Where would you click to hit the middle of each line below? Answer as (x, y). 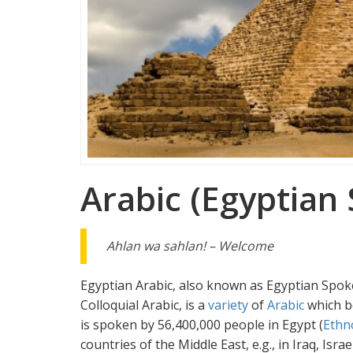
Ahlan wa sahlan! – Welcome (190, 245)
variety (228, 305)
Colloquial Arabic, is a (144, 305)
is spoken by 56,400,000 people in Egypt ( (202, 324)
